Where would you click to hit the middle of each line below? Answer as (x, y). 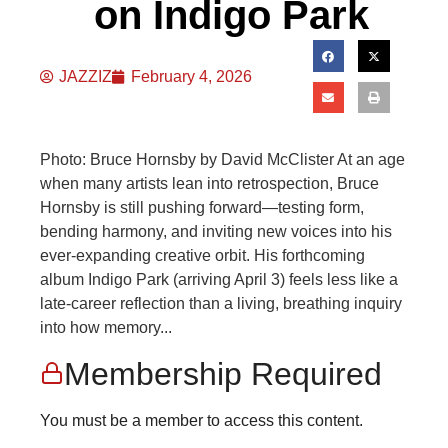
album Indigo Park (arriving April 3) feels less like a (219, 280)
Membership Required (223, 373)
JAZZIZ (85, 76)
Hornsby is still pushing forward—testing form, (202, 208)
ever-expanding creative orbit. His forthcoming (202, 256)
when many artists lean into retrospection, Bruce (209, 184)
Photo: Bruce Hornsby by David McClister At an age (222, 160)
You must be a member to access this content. (201, 420)
